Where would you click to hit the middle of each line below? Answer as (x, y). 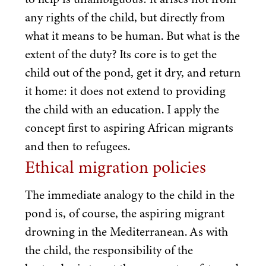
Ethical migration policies (115, 167)
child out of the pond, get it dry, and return (133, 73)
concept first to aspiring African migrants (129, 128)
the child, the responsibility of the (109, 250)
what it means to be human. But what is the (132, 36)
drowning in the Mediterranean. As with (126, 231)
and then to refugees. (77, 146)
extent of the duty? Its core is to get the (121, 54)
